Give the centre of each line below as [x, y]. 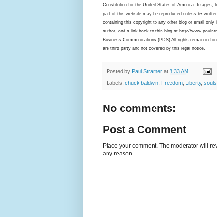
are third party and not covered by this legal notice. [154, 48]
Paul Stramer [147, 71]
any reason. [118, 154]
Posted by [119, 71]
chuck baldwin [142, 83]
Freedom [172, 83]
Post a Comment [144, 130]
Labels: [116, 83]
